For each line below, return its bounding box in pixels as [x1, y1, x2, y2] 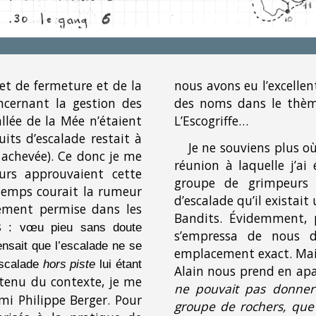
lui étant [95, 257, 142, 271]
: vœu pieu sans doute [1, 220, 142, 234]
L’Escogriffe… [174, 112, 248, 129]
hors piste [42, 257, 96, 271]
